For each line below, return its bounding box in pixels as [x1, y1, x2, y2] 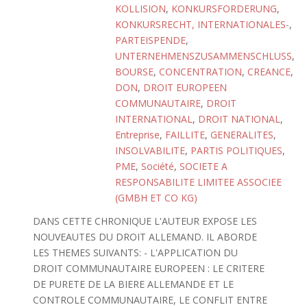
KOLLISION [115, 2, 166, 15]
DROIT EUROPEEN [143, 81, 227, 94]
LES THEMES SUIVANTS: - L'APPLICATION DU [32, 246, 238, 259]
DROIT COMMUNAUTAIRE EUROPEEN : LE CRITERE [32, 262, 265, 275]
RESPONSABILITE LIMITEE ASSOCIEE [115, 175, 282, 188]
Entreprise [115, 128, 160, 141]
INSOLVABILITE [115, 144, 185, 157]
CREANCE [247, 65, 291, 78]
